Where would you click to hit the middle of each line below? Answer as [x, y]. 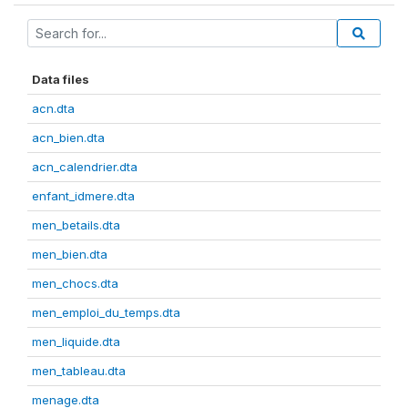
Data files [61, 79]
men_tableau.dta [79, 370]
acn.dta [53, 108]
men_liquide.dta [76, 341]
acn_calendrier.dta [85, 166]
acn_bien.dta [68, 137]
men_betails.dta [76, 224]
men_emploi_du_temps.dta [106, 312]
